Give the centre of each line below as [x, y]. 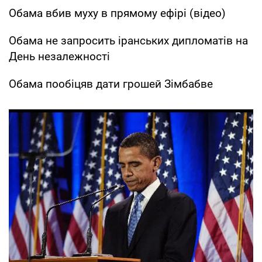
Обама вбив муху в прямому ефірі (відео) [117, 13]
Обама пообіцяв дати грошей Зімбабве [111, 84]
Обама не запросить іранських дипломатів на [128, 40]
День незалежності [59, 56]
